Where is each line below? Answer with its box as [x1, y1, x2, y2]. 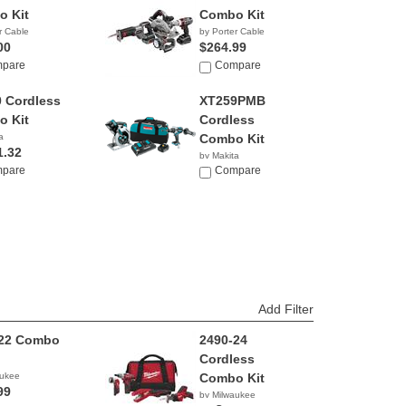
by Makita [198, 150, 239, 160]
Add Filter [258, 302, 314, 316]
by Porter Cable [198, 26, 265, 36]
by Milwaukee [198, 390, 256, 400]
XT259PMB [198, 93, 266, 108]
